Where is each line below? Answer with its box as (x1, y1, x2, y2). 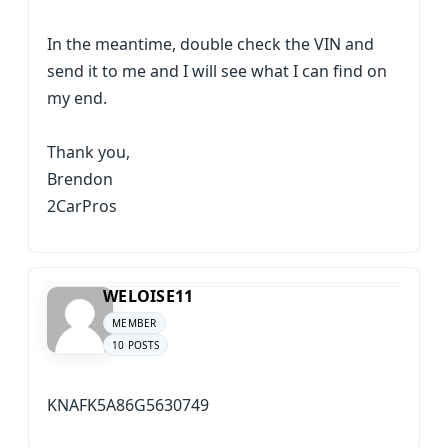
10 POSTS (112, 338, 159, 352)
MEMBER (112, 316, 157, 330)
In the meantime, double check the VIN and (47, 33, 374, 55)
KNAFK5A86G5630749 (47, 394, 209, 416)
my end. (47, 87, 107, 109)
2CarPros (47, 195, 117, 217)
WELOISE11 (103, 285, 194, 307)
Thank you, (47, 141, 130, 163)
